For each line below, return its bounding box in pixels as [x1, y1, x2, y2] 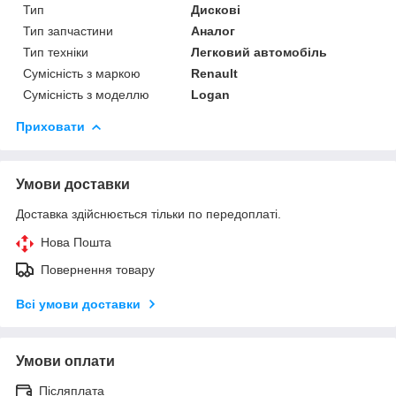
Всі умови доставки [16, 296, 141, 311]
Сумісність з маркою [23, 65, 141, 80]
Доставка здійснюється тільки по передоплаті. [16, 206, 281, 221]
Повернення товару [41, 262, 155, 277]
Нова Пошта [41, 234, 111, 249]
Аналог [191, 23, 236, 38]
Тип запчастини [23, 23, 113, 38]
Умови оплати [16, 353, 115, 369]
